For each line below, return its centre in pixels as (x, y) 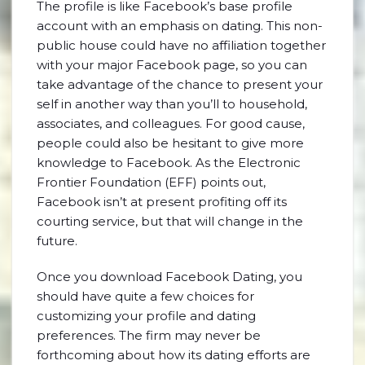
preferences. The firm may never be (149, 335)
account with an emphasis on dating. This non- (180, 26)
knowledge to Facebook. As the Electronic (169, 163)
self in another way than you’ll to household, (172, 104)
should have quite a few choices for (145, 296)
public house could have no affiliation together (181, 45)
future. (57, 241)
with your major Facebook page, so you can (172, 65)
